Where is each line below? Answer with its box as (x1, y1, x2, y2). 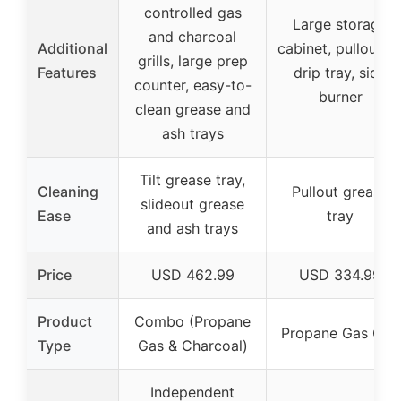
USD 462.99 (150, 266, 235, 284)
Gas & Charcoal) (137, 337, 248, 354)
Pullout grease (292, 183, 388, 200)
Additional (38, 39, 107, 57)
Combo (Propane (134, 312, 251, 330)
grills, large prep (137, 52, 248, 70)
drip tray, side (294, 64, 387, 81)
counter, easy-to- (133, 76, 252, 94)
